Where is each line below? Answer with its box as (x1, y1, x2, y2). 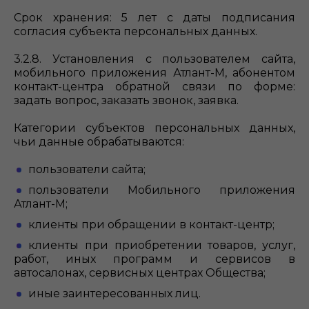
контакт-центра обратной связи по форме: (14, 80, 295, 93)
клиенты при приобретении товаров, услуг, (28, 239, 295, 252)
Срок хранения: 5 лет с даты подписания (14, 11, 295, 24)
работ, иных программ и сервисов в (14, 252, 295, 266)
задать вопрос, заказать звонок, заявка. (14, 94, 239, 107)
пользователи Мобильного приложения (28, 183, 295, 197)
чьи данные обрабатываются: (14, 135, 184, 148)
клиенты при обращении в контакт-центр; (28, 218, 275, 231)
